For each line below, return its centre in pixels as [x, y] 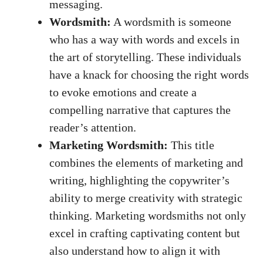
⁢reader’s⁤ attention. [93, 127]
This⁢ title [191, 145]
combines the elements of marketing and [146, 162]
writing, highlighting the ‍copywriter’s [139, 180]
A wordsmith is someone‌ [171, 21]
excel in [70, 233]
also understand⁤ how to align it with [135, 250]
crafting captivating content [156, 233]
